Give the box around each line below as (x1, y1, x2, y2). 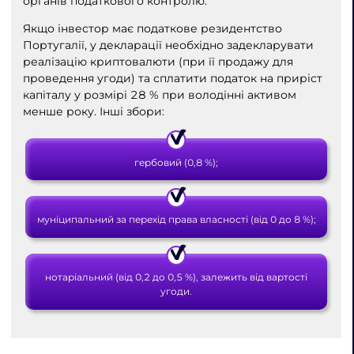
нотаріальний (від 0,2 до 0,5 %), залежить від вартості (45, 271, 307, 284)
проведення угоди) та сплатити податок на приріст (22, 70, 322, 85)
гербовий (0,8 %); (134, 156, 218, 168)
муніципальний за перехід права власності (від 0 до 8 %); (36, 213, 316, 226)
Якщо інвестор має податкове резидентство (22, 21, 282, 36)
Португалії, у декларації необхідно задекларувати (22, 37, 314, 52)
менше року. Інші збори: (22, 104, 164, 119)
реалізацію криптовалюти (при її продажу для (22, 54, 293, 69)
